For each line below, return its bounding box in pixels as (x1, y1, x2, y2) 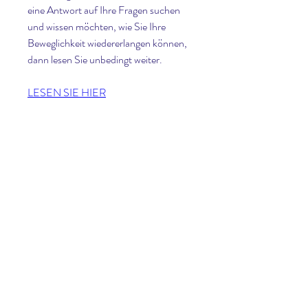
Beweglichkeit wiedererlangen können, (27, 35, 187, 52)
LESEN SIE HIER (27, 85, 106, 101)
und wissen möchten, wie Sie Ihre (27, 19, 166, 35)
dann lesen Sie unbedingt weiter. (27, 52, 162, 68)
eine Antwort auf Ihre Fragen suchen (27, 2, 180, 19)
